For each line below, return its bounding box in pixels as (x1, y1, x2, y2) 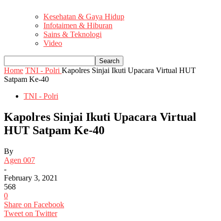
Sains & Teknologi (43, 30, 102, 39)
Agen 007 (4, 155, 35, 164)
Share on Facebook (4, 200, 64, 209)
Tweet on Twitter (4, 209, 57, 218)
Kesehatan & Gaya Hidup (43, 12, 124, 21)
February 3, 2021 (4, 173, 58, 182)
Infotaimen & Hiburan (43, 21, 112, 30)
